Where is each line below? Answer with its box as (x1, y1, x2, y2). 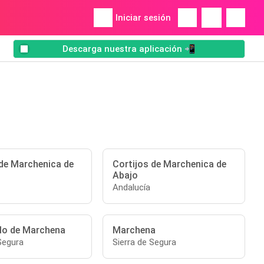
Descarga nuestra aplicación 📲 (62, 44, 196, 55)
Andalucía (113, 182, 151, 193)
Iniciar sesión (115, 12, 171, 23)
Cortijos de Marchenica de (113, 159, 227, 170)
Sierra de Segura (113, 237, 177, 247)
